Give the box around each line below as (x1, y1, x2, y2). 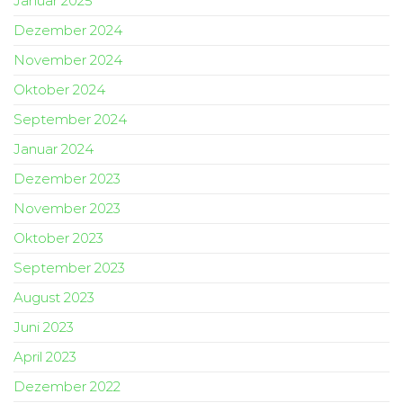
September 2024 (13, 111, 127, 129)
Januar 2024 (13, 140, 94, 158)
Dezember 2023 (13, 170, 121, 188)
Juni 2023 (13, 318, 74, 336)
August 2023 (13, 289, 94, 307)
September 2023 (13, 259, 125, 277)
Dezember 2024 (13, 22, 122, 40)
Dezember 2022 (13, 378, 121, 396)
